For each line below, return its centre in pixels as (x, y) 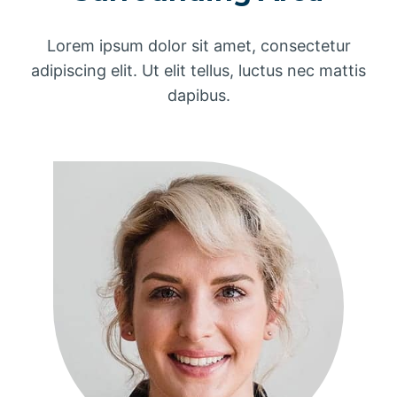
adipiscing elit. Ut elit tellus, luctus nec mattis (198, 71)
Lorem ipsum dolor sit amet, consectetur (198, 46)
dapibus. (198, 96)
